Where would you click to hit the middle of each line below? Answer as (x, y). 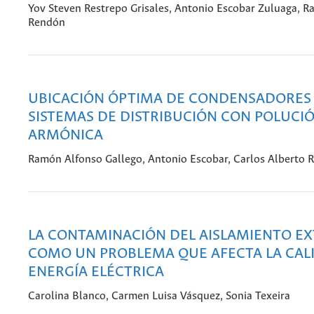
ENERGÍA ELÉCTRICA (96, 272)
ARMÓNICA (66, 135)
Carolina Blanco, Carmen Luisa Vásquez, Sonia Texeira (159, 296)
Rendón (47, 23)
